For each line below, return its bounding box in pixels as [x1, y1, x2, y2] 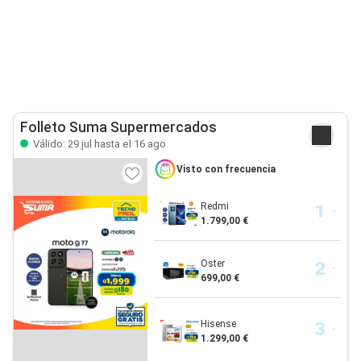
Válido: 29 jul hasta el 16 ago [31, 138, 166, 150]
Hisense [200, 318, 236, 330]
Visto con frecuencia [176, 164, 276, 175]
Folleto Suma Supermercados [20, 119, 217, 135]
